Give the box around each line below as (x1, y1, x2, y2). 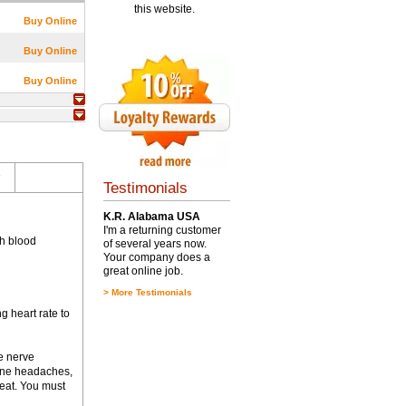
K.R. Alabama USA (102, 210, 200, 223)
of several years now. (102, 237, 207, 250)
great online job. (102, 265, 183, 277)
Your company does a (102, 251, 210, 264)
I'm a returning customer (102, 224, 221, 237)
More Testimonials (111, 287, 192, 297)
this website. (133, 3, 195, 15)
